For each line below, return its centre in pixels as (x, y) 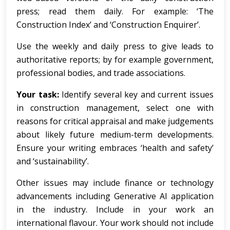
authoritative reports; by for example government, (115, 60)
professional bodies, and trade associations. (101, 73)
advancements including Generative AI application (115, 196)
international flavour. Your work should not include (115, 223)
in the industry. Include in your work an (115, 209)
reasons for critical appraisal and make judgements (115, 121)
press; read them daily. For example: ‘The (115, 11)
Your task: (38, 94)
